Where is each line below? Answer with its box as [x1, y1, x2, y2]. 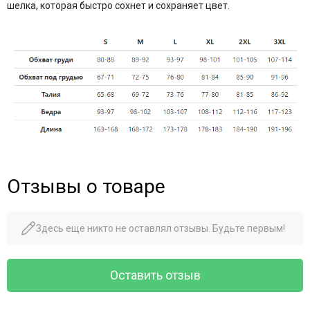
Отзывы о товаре [7, 174, 165, 198]
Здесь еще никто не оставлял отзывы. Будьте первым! [36, 222, 285, 234]
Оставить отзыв [109, 267, 201, 282]
